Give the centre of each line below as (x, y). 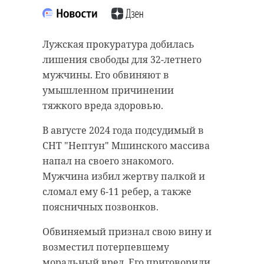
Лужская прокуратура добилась (118, 44)
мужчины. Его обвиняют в (106, 75)
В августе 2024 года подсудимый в (123, 130)
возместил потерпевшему (106, 247)
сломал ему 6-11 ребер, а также (117, 191)
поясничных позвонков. (102, 207)
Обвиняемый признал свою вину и (127, 231)
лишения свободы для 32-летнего (122, 59)
